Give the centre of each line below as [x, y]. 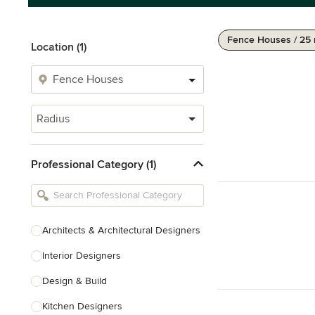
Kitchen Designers [82, 306]
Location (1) [59, 47]
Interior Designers [82, 256]
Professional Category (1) [94, 164]
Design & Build [75, 281]
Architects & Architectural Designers [121, 230]
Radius [53, 119]
